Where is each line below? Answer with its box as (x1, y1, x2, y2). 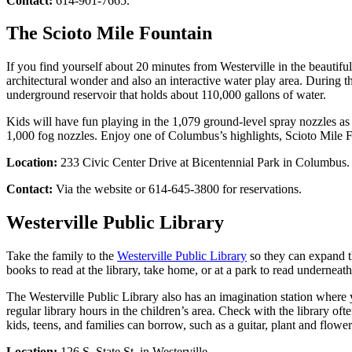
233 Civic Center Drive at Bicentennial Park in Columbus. (60, 156, 350, 170)
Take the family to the (6, 249, 117, 263)
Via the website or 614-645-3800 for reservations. (53, 182, 302, 196)
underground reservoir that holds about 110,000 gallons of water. (6, 88, 326, 102)
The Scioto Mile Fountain (6, 23, 212, 44)
